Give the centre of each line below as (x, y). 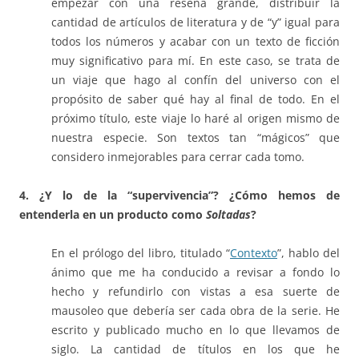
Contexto (254, 253)
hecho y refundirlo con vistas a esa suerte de (196, 292)
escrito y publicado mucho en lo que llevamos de (196, 330)
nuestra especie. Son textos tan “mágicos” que (196, 138)
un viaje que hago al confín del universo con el (196, 80)
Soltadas (228, 215)
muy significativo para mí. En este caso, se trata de (196, 61)
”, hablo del (309, 253)
